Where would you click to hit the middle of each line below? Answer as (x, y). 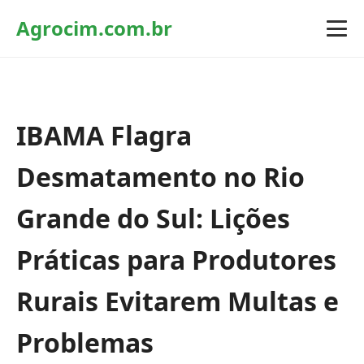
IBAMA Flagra (104, 135)
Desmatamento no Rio (160, 177)
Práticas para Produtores (176, 260)
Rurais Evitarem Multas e (178, 301)
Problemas (85, 342)
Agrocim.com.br (94, 28)
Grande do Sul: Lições (153, 218)
